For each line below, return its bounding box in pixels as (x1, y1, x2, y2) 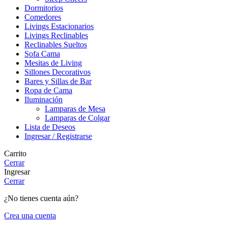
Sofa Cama (24, 49, 60, 58)
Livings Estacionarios (24, 22, 94, 31)
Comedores (24, 13, 61, 21)
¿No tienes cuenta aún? (4, 194, 78, 203)
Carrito (4, 149, 26, 158)
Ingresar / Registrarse (24, 132, 92, 140)
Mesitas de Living (24, 59, 82, 67)
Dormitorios (24, 4, 63, 12)
